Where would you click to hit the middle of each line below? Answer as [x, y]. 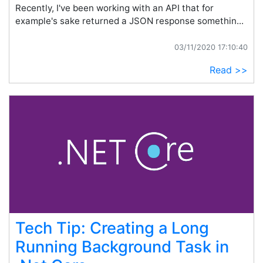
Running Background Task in [122, 247]
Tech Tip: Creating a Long [112, 228]
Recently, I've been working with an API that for [114, 8]
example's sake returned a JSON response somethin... [129, 21]
